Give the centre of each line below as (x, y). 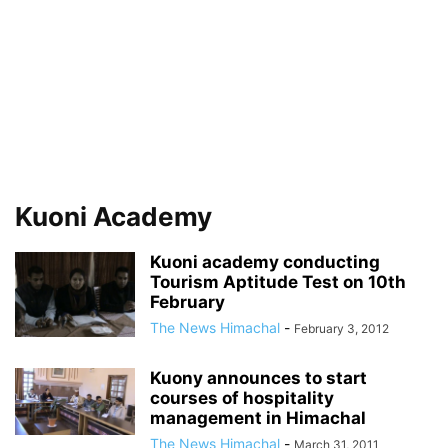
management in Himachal (258, 417)
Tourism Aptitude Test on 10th (278, 281)
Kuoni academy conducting (265, 261)
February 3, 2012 (341, 328)
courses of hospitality (242, 397)
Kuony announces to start (258, 377)
